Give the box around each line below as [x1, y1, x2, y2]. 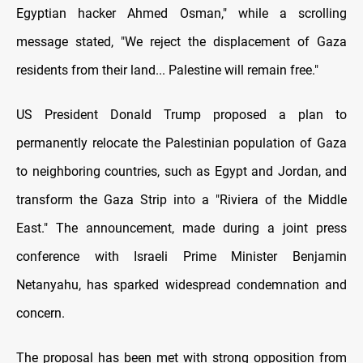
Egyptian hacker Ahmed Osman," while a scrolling [16, 6, 347, 22]
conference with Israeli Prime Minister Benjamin [16, 249, 347, 265]
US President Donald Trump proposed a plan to [16, 107, 347, 123]
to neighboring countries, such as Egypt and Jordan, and [16, 164, 347, 180]
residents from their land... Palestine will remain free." [16, 62, 318, 79]
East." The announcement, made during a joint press [16, 220, 347, 237]
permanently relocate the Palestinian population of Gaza [16, 135, 347, 152]
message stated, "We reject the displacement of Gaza [16, 34, 347, 50]
